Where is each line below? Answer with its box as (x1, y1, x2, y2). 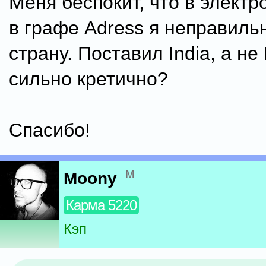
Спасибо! (9, 119, 90, 141)
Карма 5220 (66, 197, 137, 214)
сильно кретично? (9, 68, 168, 90)
